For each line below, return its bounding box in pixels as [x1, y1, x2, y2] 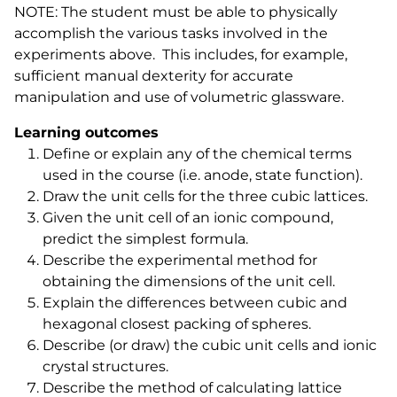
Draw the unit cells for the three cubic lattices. [43, 188, 368, 205]
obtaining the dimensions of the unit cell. [43, 273, 335, 290]
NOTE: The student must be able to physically [14, 4, 338, 20]
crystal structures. [43, 358, 168, 375]
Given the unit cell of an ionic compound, [43, 209, 333, 226]
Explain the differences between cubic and [43, 294, 347, 311]
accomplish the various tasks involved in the [14, 25, 328, 42]
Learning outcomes [14, 124, 159, 141]
